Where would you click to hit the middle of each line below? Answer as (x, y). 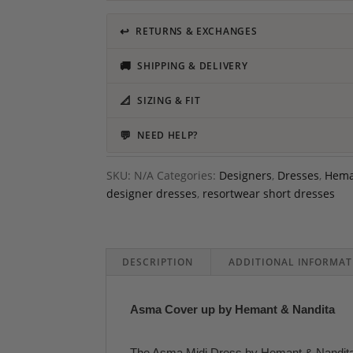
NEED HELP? (168, 135)
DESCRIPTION (158, 262)
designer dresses (151, 193)
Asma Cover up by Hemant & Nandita (233, 309)
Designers (245, 175)
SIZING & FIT (169, 100)
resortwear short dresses (268, 193)
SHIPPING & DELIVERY (193, 66)
